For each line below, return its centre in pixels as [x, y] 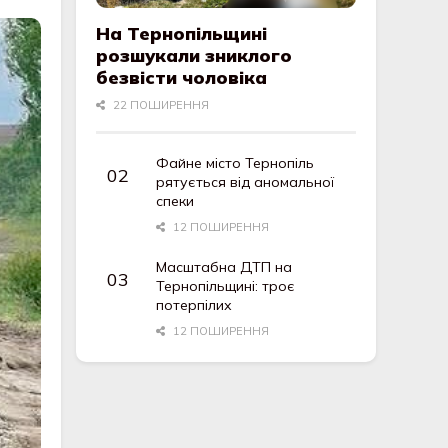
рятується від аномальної [245, 181]
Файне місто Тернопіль [235, 162]
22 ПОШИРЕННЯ [159, 104]
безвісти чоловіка [182, 77]
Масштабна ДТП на [224, 266]
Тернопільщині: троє [226, 285]
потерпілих [194, 304]
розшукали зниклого [194, 55]
